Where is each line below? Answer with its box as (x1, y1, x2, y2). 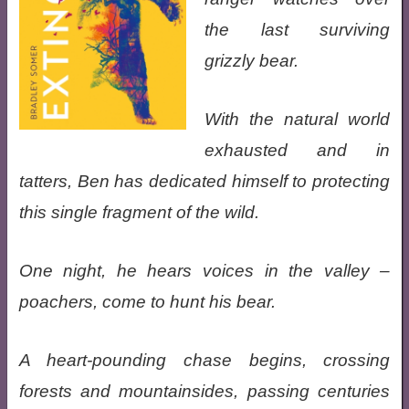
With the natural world (204, 110, 391, 129)
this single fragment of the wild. (18, 203, 259, 222)
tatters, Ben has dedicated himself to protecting (18, 172, 391, 191)
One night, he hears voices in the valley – (18, 261, 391, 280)
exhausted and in (204, 141, 391, 160)
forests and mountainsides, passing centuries (18, 382, 391, 401)
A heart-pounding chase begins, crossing (18, 351, 391, 370)
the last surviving (204, 20, 391, 39)
